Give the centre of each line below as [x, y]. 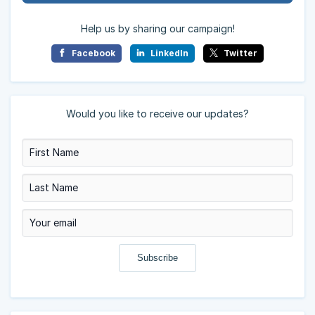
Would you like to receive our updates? [157, 113]
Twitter [239, 53]
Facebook [93, 53]
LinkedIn [168, 53]
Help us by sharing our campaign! [157, 28]
